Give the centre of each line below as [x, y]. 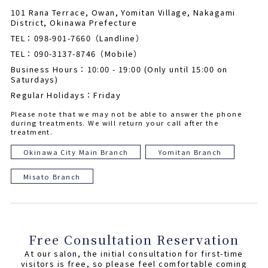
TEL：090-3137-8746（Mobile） [76, 53]
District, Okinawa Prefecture [74, 23]
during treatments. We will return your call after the [115, 122]
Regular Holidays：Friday [66, 95]
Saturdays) [34, 79]
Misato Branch [52, 176]
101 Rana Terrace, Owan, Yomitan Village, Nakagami [123, 13]
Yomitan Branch [190, 152]
